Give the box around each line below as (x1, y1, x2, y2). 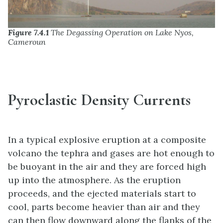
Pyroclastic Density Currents (8, 90, 191, 110)
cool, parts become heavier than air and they (8, 201, 200, 213)
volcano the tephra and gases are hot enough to (8, 147, 215, 159)
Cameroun (8, 37, 46, 47)
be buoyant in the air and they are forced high (8, 160, 206, 172)
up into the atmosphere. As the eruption (8, 174, 181, 186)
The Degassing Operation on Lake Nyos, (49, 27, 194, 38)
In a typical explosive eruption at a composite (8, 133, 206, 145)
